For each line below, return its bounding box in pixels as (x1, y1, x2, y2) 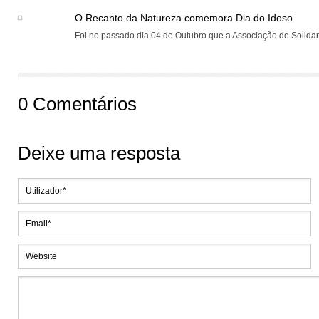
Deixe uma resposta (18, 143, 180, 163)
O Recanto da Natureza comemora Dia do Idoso (75, 12, 293, 23)
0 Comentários (18, 94, 137, 114)
